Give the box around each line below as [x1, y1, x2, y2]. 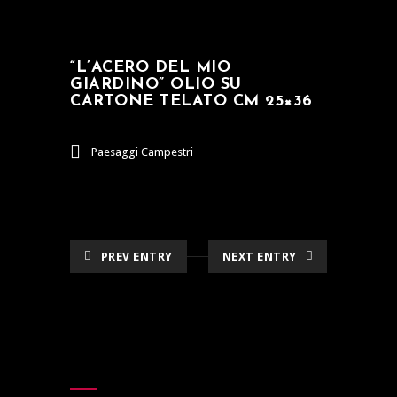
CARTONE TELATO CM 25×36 [70, 93, 313, 110]
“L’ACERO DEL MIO [70, 59, 230, 76]
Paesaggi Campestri [91, 145, 193, 159]
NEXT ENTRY [222, 250, 297, 263]
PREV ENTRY [100, 250, 173, 263]
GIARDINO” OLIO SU [70, 76, 242, 93]
